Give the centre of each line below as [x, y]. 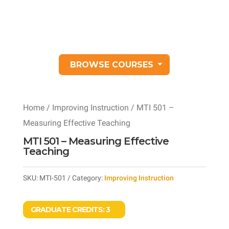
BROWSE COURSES [112, 65]
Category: [88, 178]
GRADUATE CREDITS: [68, 210]
